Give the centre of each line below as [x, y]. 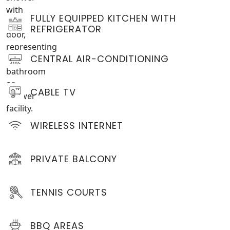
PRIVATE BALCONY [74, 159]
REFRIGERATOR [66, 29]
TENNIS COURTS [69, 192]
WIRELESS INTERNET [77, 126]
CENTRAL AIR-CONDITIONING [100, 59]
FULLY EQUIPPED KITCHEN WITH [103, 18]
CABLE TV [53, 92]
